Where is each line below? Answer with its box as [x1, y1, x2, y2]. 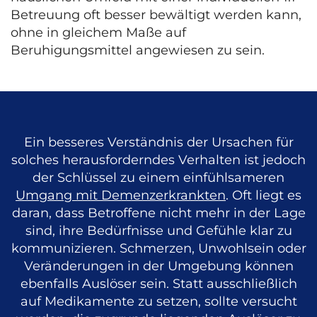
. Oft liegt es [226, 188, 301, 204]
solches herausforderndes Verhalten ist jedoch [11, 152, 306, 168]
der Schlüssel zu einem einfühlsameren [33, 170, 284, 186]
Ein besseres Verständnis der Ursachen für [23, 134, 294, 151]
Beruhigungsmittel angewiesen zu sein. [11, 42, 265, 59]
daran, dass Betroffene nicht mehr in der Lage [11, 205, 306, 221]
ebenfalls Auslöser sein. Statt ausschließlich [20, 276, 297, 292]
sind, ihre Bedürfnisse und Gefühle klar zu [25, 223, 292, 239]
